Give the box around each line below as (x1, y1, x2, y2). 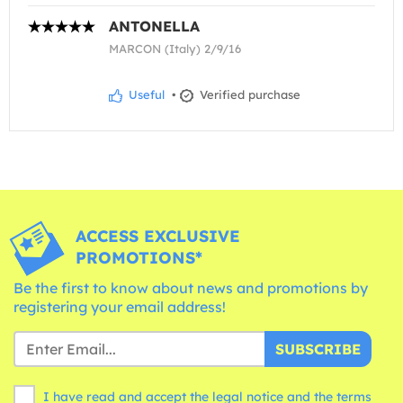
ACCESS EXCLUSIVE (75, 225, 240, 246)
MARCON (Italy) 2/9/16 (109, 41, 241, 57)
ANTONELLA (109, 17, 200, 36)
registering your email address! (13, 297, 226, 316)
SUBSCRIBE (275, 339, 361, 358)
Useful (125, 87, 165, 103)
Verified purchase (196, 87, 300, 103)
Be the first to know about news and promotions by (13, 278, 368, 297)
